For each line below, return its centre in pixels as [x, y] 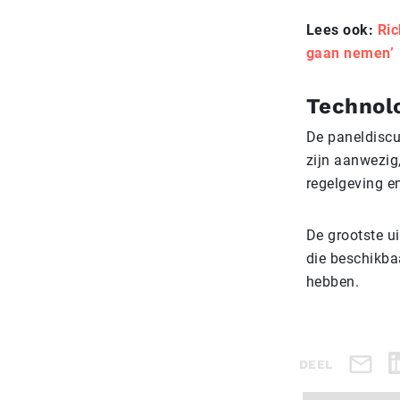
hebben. [332, 281]
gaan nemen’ [350, 53]
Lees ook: [342, 29]
